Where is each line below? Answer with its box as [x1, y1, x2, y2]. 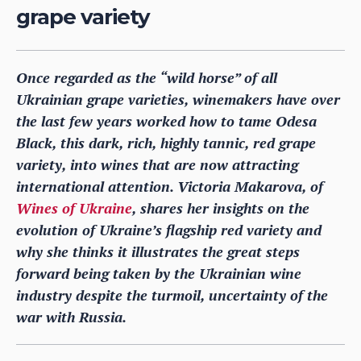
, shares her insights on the [132, 197, 309, 218]
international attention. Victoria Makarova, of [16, 176, 323, 196]
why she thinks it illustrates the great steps [16, 241, 300, 261]
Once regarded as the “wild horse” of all [16, 67, 277, 87]
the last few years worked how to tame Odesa [16, 110, 317, 131]
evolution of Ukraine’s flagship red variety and [16, 219, 322, 239]
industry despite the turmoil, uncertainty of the [16, 284, 328, 305]
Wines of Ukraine [16, 197, 132, 218]
